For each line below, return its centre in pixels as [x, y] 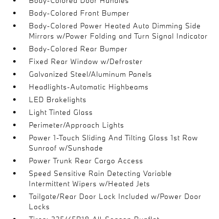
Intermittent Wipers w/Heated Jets [90, 183]
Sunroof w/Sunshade [66, 148]
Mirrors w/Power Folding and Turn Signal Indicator [119, 36]
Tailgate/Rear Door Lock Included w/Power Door [115, 196]
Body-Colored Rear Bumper [78, 48]
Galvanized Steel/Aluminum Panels [91, 74]
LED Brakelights [58, 99]
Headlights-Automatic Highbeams [89, 87]
